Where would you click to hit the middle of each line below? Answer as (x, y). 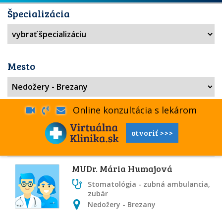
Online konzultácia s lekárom (131, 110)
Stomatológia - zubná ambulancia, (149, 184)
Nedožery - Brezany (122, 204)
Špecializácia (39, 13)
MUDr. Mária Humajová (122, 168)
